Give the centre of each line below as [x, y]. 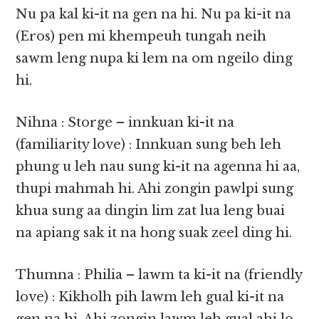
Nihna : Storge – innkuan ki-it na [125, 123]
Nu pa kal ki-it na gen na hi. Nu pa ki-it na [154, 15]
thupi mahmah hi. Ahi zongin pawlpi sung [155, 189]
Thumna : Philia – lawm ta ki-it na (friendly [159, 275]
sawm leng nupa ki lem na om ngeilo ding [155, 59]
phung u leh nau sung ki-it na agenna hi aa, [158, 167]
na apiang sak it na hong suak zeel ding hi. [154, 233]
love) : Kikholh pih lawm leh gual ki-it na [150, 297]
